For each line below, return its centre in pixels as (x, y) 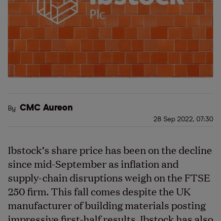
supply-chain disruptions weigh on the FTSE (109, 177)
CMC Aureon (46, 108)
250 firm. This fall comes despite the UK (99, 191)
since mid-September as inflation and (93, 163)
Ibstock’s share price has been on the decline (110, 149)
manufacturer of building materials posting (107, 205)
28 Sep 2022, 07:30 (183, 119)
